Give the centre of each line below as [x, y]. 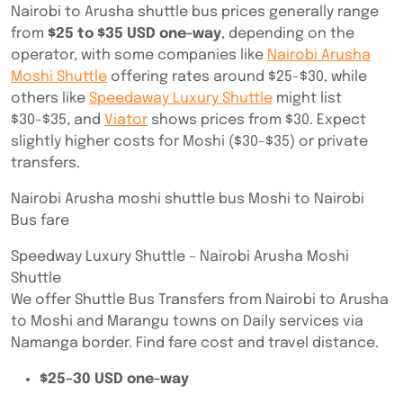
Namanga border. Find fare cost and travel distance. [195, 343]
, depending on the [288, 34]
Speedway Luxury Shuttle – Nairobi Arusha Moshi [180, 257]
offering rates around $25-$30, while [237, 77]
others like [50, 99]
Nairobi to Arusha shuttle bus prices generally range [195, 12]
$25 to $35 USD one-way [134, 34]
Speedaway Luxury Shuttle [181, 99]
